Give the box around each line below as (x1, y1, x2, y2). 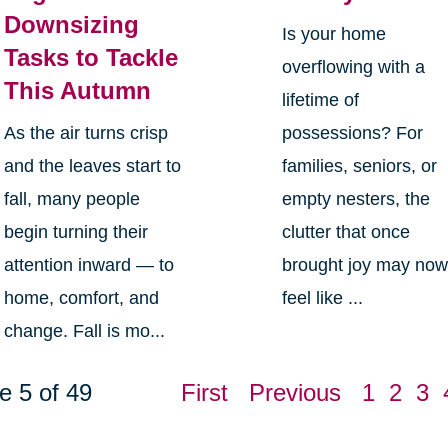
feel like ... (282, 288, 364, 309)
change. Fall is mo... (3, 321, 165, 342)
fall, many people (3, 189, 140, 210)
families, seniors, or (282, 156, 438, 177)
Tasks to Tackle (3, 44, 178, 72)
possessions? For (282, 123, 424, 144)
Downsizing (3, 11, 139, 39)
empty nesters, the (282, 189, 431, 210)
